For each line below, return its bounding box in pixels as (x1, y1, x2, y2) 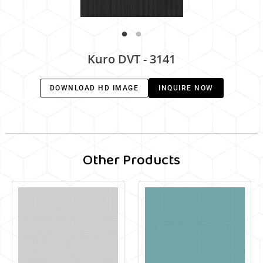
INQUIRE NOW (159, 84, 214, 92)
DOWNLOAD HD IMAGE (49, 84, 139, 92)
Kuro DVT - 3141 (87, 51, 176, 67)
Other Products (83, 149, 180, 172)
